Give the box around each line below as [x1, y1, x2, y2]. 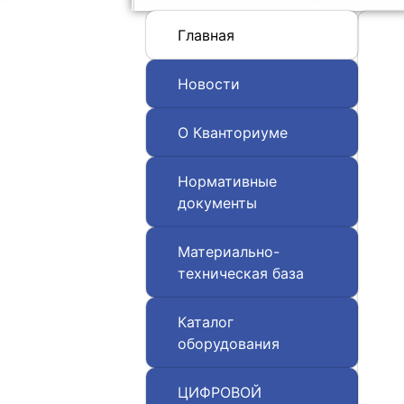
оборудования [177, 335, 280, 353]
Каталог [177, 313, 234, 332]
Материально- [177, 243, 280, 262]
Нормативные [177, 172, 277, 191]
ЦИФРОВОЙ [177, 383, 262, 402]
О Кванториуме [177, 124, 288, 142]
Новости [177, 75, 240, 94]
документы [177, 194, 257, 213]
